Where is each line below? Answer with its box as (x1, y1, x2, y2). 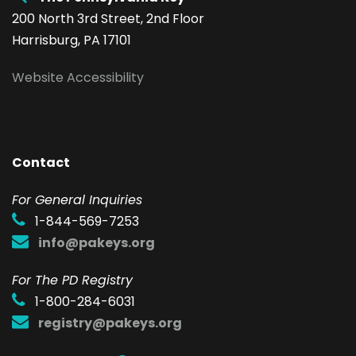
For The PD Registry (12, 270, 133, 289)
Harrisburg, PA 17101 (12, 30, 131, 49)
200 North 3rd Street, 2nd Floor (12, 9, 204, 28)
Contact (12, 153, 70, 172)
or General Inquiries (18, 190, 142, 209)
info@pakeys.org (38, 233, 155, 252)
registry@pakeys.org (38, 313, 182, 332)
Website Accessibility (12, 68, 144, 87)
